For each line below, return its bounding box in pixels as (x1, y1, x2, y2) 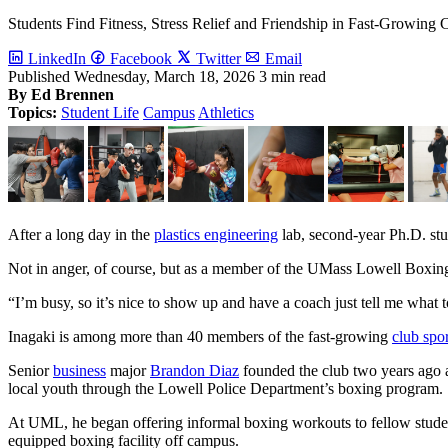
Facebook (110, 49, 172, 67)
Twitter (196, 49, 241, 67)
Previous (32, 149, 124, 177)
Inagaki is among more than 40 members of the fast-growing (8, 327, 392, 345)
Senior (8, 361, 53, 379)
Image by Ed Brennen (24, 94, 127, 109)
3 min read (259, 67, 326, 85)
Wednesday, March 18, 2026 (74, 67, 255, 85)
